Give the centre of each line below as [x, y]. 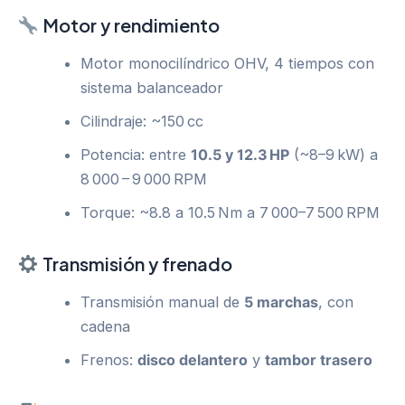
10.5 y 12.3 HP [240, 154]
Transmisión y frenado [135, 263]
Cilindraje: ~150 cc [142, 121]
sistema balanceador [152, 87]
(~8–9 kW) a [334, 154]
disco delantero [193, 359]
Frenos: [109, 359]
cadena [106, 326]
